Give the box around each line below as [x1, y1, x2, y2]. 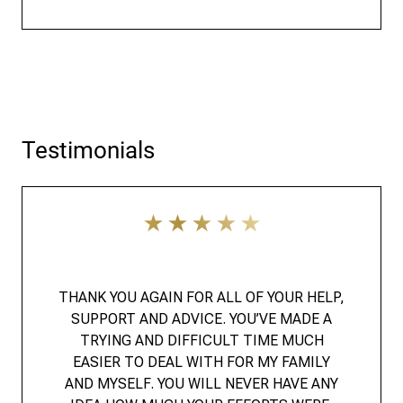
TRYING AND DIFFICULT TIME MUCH [79, 331, 324, 349]
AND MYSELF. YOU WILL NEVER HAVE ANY [65, 374, 338, 392]
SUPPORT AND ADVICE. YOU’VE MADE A [71, 309, 332, 327]
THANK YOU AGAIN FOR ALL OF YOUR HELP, [58, 288, 345, 306]
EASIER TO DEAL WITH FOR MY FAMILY [73, 353, 330, 371]
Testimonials [22, 136, 155, 164]
